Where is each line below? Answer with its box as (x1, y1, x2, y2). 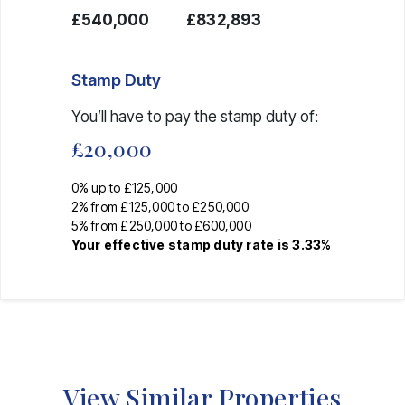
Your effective (71, 236, 168, 252)
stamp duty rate (167, 236, 275, 252)
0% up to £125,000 (71, 179, 178, 195)
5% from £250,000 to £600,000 (71, 217, 251, 233)
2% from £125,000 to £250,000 (71, 198, 249, 214)
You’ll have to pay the (71, 107, 221, 126)
